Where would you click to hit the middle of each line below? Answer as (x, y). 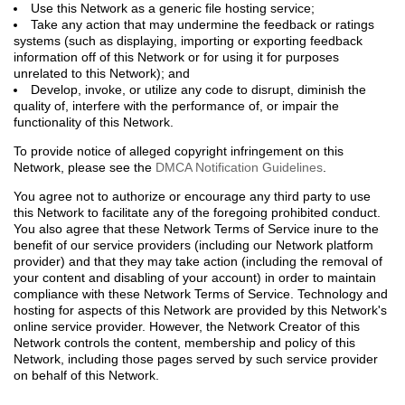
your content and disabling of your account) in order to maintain (195, 278)
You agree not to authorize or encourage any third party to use (192, 196)
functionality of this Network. (94, 122)
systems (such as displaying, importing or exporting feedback (188, 41)
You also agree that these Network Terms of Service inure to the (196, 229)
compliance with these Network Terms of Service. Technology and (201, 294)
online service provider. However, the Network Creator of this (187, 326)
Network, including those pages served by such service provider (196, 359)
